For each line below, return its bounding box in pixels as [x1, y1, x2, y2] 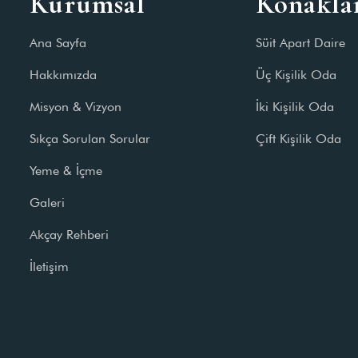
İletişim [30, 259, 70, 274]
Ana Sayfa [30, 35, 87, 50]
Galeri [30, 195, 66, 210]
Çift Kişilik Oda [255, 131, 341, 146]
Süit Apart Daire [255, 35, 345, 50]
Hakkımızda [30, 67, 97, 82]
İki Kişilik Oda [255, 99, 334, 114]
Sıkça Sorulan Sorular [30, 131, 151, 146]
